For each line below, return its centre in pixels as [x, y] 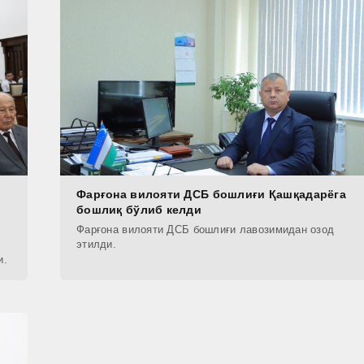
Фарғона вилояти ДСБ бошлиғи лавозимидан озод [206, 230]
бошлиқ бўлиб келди [139, 210]
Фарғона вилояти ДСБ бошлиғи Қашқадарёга [211, 195]
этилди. [96, 245]
